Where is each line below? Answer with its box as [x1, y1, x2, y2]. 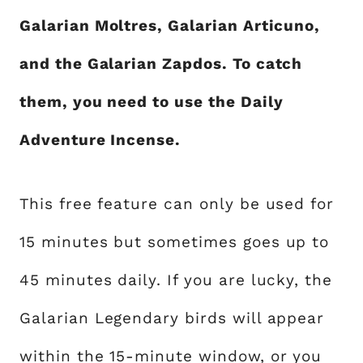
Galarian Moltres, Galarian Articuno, [19, 16, 321, 36]
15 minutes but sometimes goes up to [19, 233, 330, 252]
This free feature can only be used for [19, 194, 335, 214]
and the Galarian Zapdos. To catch [19, 54, 303, 74]
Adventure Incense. [19, 130, 181, 150]
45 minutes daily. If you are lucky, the [19, 271, 333, 290]
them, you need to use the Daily [19, 92, 284, 112]
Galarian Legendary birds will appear [19, 309, 325, 328]
